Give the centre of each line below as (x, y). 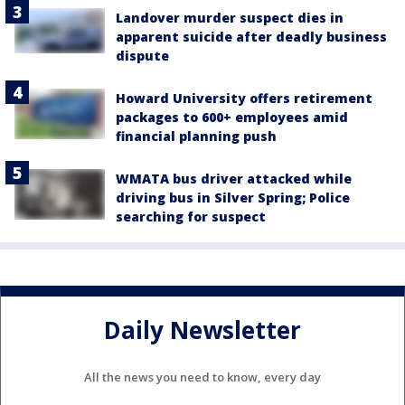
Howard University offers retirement (244, 98)
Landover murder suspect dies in (230, 17)
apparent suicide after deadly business (251, 36)
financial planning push (196, 136)
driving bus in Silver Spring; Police (233, 197)
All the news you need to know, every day (202, 377)
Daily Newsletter (202, 330)
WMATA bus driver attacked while (234, 178)
